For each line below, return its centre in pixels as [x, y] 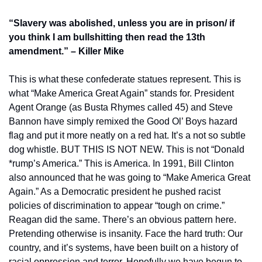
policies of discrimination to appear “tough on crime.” [117, 206]
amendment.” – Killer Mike [66, 51]
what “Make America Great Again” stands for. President [121, 93]
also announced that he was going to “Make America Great [130, 177]
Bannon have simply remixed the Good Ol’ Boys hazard [123, 121]
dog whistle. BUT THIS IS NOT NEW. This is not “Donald [127, 149]
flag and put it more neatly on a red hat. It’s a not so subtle [127, 135]
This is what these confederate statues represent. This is [125, 79]
